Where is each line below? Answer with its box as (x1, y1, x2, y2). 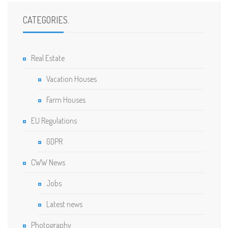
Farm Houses (46, 95, 85, 105)
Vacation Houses (46, 74, 97, 84)
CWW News (31, 157, 65, 167)
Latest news (46, 199, 82, 209)
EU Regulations (31, 116, 77, 126)
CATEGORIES (23, 14, 68, 25)
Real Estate (31, 53, 65, 63)
